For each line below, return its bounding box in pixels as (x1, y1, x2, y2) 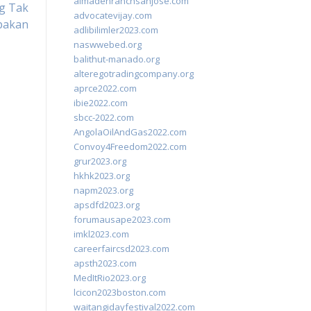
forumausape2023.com (74, 213, 171, 226)
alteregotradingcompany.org (74, 67, 194, 80)
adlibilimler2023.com (74, 24, 158, 36)
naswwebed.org (74, 38, 142, 51)
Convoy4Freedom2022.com (74, 140, 187, 153)
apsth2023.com (74, 257, 137, 269)
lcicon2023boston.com (74, 286, 166, 299)
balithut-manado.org (74, 53, 160, 65)
